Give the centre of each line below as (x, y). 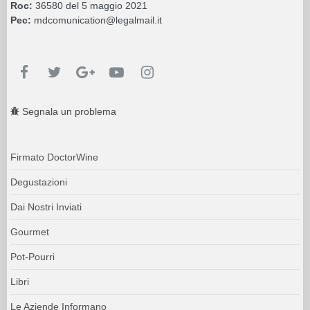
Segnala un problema (68, 111)
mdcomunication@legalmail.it (97, 20)
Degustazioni (39, 182)
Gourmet (30, 231)
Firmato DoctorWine (54, 157)
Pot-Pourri (33, 256)
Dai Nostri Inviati (46, 207)
